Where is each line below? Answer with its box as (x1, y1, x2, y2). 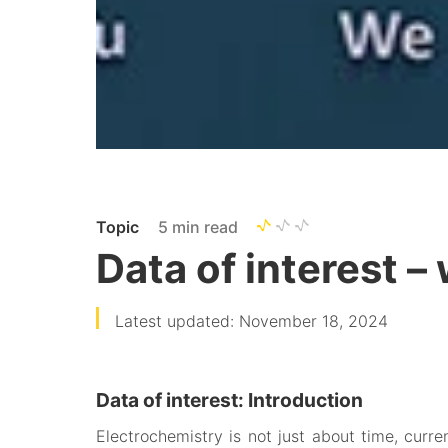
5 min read (158, 216, 242, 237)
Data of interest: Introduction (96, 387, 363, 412)
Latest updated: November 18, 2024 (115, 310, 388, 331)
